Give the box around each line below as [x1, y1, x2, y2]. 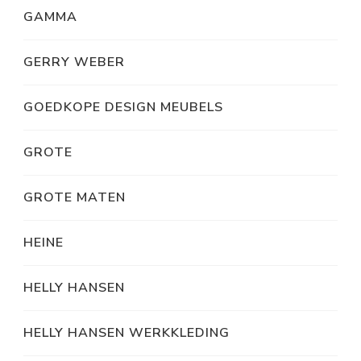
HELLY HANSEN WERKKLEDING [23, 324, 230, 342]
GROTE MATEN [23, 189, 126, 207]
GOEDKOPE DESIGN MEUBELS [23, 98, 223, 117]
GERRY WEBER [23, 53, 125, 72]
